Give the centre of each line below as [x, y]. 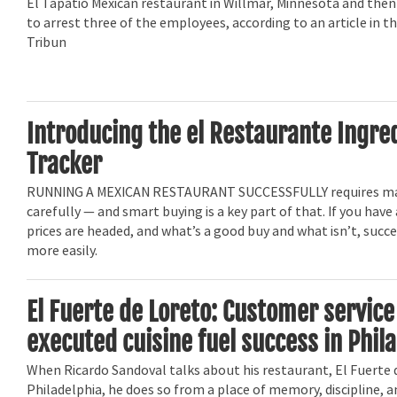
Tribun [47, 43]
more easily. [62, 251]
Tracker [65, 163]
